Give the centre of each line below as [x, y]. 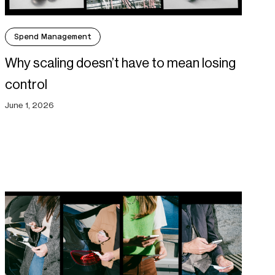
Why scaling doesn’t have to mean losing [120, 63]
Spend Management [52, 36]
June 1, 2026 [29, 105]
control [26, 84]
